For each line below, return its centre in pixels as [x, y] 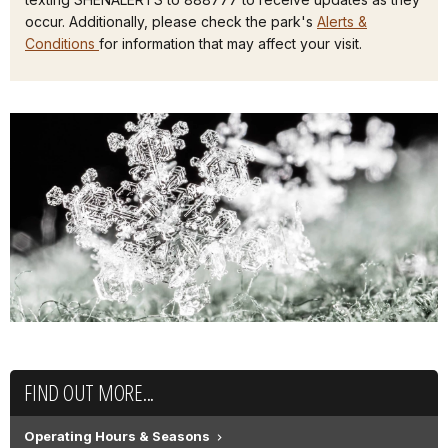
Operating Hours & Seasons [117, 435]
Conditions [62, 44]
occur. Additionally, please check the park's [171, 22]
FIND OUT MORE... [89, 391]
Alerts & [342, 22]
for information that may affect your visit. [230, 44]
